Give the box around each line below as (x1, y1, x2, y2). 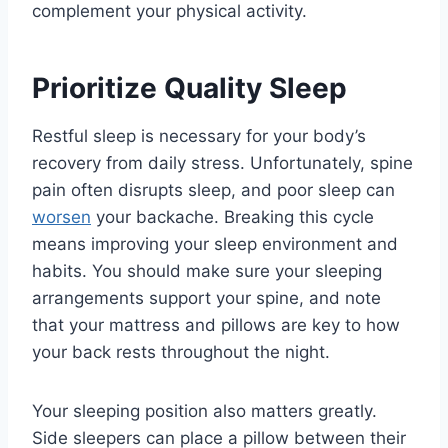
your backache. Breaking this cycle (91, 207, 374, 228)
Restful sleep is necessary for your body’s (32, 126, 366, 147)
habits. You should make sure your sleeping (32, 261, 382, 282)
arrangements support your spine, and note (32, 288, 381, 309)
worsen (32, 207, 91, 228)
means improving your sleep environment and (32, 234, 398, 255)
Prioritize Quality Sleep (32, 71, 347, 106)
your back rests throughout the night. (32, 342, 330, 363)
